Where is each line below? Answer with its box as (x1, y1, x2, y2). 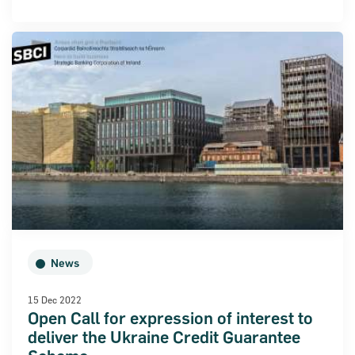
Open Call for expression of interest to (28, 308, 313, 329)
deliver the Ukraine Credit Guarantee (28, 327, 300, 348)
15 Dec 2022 (28, 294, 82, 306)
